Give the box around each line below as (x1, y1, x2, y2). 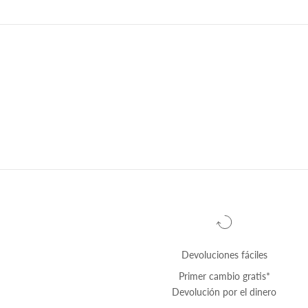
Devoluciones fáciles (181, 248, 267, 261)
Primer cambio (178, 269, 243, 282)
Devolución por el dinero (172, 285, 277, 298)
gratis (242, 269, 266, 282)
